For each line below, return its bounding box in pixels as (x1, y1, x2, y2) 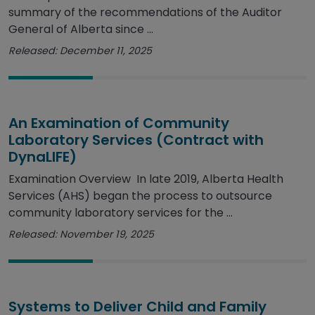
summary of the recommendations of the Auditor (8, 4, 282, 21)
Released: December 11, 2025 (8, 44, 152, 58)
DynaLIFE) (8, 147, 77, 167)
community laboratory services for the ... (8, 205, 233, 221)
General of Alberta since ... (8, 21, 153, 38)
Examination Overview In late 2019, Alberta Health (8, 171, 283, 188)
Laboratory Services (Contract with (8, 130, 264, 150)
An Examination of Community (8, 113, 229, 134)
